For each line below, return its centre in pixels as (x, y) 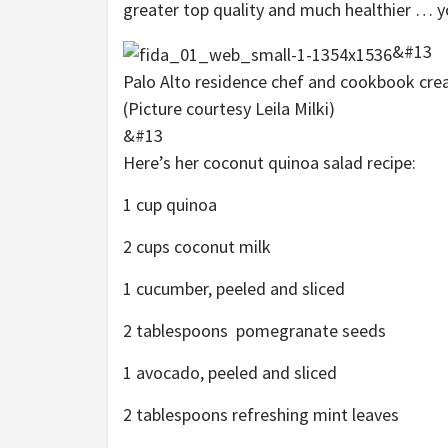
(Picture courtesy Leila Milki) (229, 108)
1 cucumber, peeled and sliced (234, 288)
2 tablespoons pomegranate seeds (254, 330)
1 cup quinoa (170, 204)
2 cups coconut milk (197, 246)
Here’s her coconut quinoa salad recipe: (271, 162)
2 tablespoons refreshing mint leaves (261, 414)
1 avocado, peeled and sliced (230, 372)
